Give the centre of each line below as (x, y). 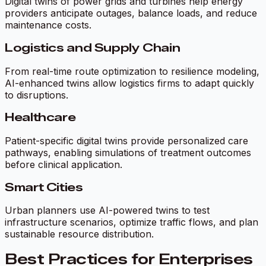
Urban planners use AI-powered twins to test (107, 210)
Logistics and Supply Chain (93, 47)
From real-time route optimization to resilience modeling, (132, 71)
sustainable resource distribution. (79, 234)
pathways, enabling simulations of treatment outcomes (128, 152)
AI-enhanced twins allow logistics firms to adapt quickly (129, 83)
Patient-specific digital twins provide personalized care (126, 140)
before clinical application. (64, 164)
